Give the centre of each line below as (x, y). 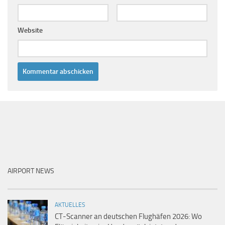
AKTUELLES (70, 205)
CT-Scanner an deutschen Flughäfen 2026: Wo (128, 216)
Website (30, 30)
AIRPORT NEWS (31, 171)
